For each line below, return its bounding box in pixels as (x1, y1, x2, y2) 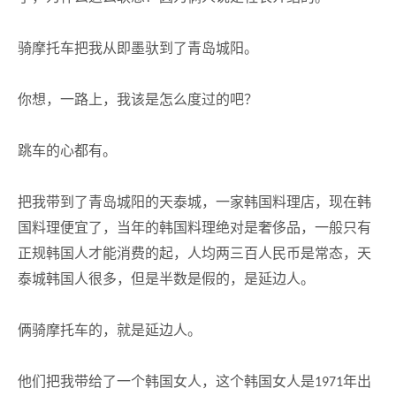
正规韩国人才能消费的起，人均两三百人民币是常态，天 (18, 246, 371, 261)
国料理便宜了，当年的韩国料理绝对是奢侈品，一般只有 (18, 220, 371, 235)
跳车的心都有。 (18, 143, 117, 158)
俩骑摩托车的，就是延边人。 (18, 323, 202, 338)
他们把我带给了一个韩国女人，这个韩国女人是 (18, 374, 315, 389)
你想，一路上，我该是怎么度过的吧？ (18, 92, 258, 107)
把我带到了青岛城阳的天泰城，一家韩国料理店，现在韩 (18, 194, 371, 209)
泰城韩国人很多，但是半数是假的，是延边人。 (18, 271, 315, 286)
